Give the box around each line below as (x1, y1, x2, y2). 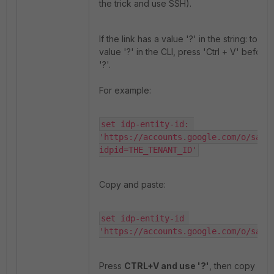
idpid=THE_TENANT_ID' (99, 145, 197, 155)
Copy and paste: (99, 179, 166, 190)
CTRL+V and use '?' (124, 261, 209, 272)
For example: (99, 85, 151, 96)
